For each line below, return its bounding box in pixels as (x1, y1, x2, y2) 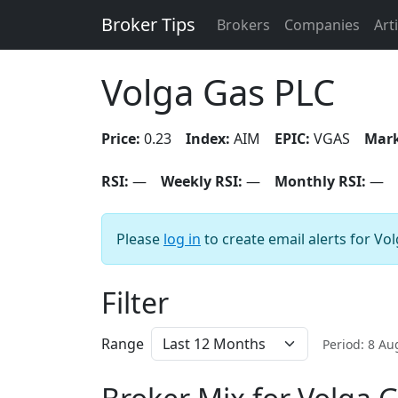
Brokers (217, 15, 270, 35)
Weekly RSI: (161, 171, 243, 191)
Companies (284, 15, 360, 35)
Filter (101, 283, 169, 322)
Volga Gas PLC (101, 68, 335, 116)
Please (116, 229, 163, 249)
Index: (186, 129, 230, 148)
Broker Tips (101, 12, 195, 36)
